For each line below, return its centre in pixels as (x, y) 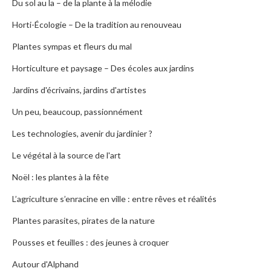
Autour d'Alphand (45, 264)
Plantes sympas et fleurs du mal (72, 47)
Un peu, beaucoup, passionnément (77, 112)
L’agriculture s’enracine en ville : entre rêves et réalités (114, 199)
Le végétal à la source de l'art (67, 155)
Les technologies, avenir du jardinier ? (82, 134)
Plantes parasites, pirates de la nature (83, 221)
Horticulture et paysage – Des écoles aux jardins (103, 68)
